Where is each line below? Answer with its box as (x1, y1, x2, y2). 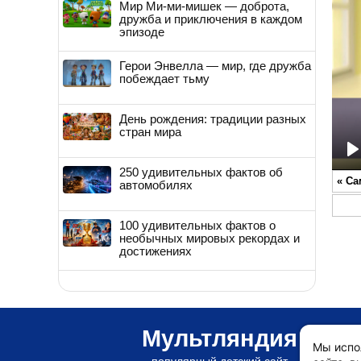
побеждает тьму (119, 71, 210, 85)
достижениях (119, 243, 192, 258)
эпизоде (119, 24, 164, 39)
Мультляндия (141, 325, 297, 351)
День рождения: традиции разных (119, 111, 306, 126)
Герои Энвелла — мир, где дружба (119, 58, 311, 73)
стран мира (119, 124, 181, 139)
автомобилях (119, 177, 193, 192)
